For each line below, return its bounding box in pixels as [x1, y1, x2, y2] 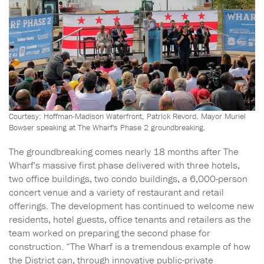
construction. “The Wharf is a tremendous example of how [9, 239, 250, 253]
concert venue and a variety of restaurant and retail [9, 185, 224, 199]
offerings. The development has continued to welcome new [9, 199, 254, 212]
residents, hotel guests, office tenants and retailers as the [9, 212, 251, 226]
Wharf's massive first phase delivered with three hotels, [9, 158, 240, 171]
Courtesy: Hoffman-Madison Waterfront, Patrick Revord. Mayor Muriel [9, 110, 246, 121]
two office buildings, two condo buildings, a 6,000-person [9, 171, 247, 185]
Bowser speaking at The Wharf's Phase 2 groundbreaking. [9, 121, 206, 133]
